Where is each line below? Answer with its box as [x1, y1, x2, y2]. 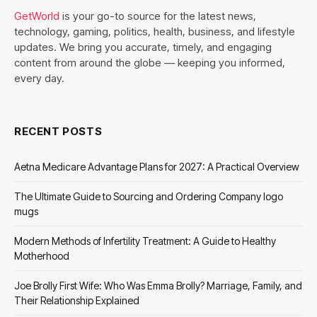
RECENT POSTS [14, 125, 103, 139]
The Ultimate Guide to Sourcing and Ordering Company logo [14, 190, 283, 203]
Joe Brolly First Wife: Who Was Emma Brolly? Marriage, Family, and [14, 279, 302, 292]
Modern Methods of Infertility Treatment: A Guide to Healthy [14, 235, 276, 248]
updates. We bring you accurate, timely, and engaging [14, 40, 272, 54]
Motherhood [14, 250, 69, 263]
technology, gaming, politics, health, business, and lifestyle [14, 25, 295, 39]
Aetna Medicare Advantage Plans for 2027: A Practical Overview [14, 161, 299, 173]
